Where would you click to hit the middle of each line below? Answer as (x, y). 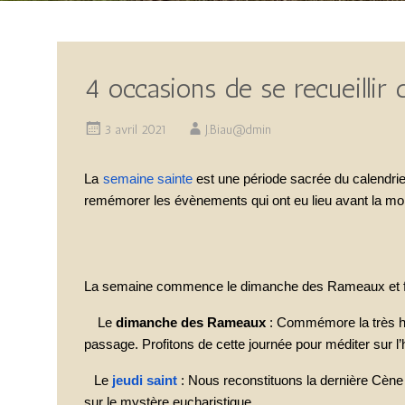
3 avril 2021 (136, 130)
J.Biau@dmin (238, 130)
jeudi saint (145, 381)
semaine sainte (148, 179)
